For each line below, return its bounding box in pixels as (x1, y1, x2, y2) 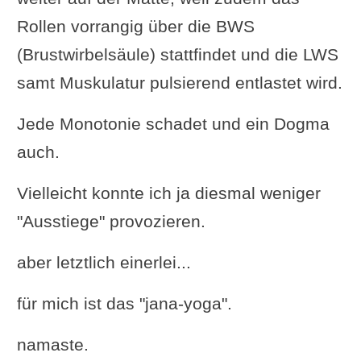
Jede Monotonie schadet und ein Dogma (16, 114, 330, 133)
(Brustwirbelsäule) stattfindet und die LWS (16, 44, 338, 64)
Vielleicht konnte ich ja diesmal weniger (16, 183, 321, 202)
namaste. (16, 334, 89, 354)
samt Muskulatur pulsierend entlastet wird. (16, 73, 342, 92)
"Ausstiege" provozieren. (16, 211, 205, 230)
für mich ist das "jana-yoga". (16, 293, 232, 313)
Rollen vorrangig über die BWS (16, 16, 255, 35)
